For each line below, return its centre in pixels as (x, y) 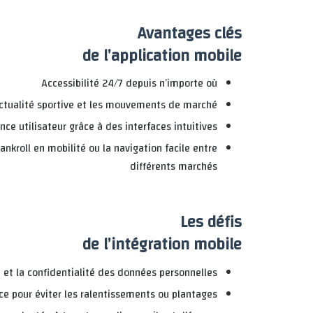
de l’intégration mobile (162, 245)
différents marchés (174, 167)
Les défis (211, 223)
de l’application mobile (162, 56)
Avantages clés (190, 33)
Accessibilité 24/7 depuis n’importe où (129, 84)
